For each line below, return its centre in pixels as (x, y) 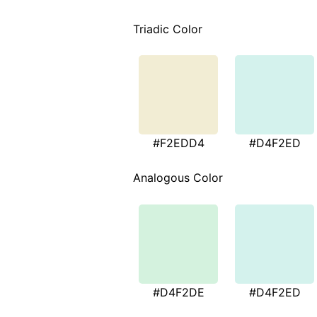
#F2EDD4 (178, 143)
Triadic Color (168, 29)
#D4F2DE (178, 292)
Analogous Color (178, 178)
